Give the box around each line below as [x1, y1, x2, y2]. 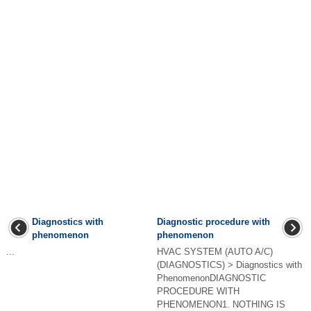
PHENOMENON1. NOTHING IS [157, 299, 285, 310]
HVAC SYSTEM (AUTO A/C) [157, 246, 273, 257]
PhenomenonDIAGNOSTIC [157, 273, 266, 283]
